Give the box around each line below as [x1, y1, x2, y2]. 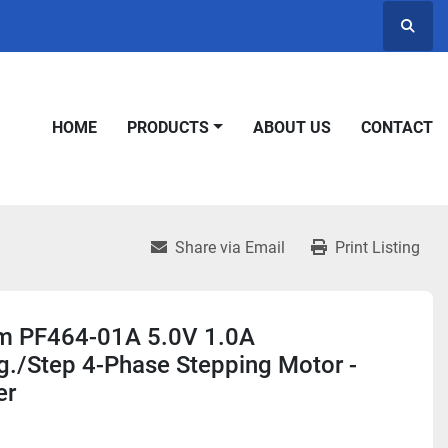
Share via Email [175, 238, 285, 257]
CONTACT [371, 118, 433, 137]
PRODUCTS [137, 118, 210, 137]
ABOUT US [264, 118, 331, 137]
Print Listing [335, 238, 420, 257]
